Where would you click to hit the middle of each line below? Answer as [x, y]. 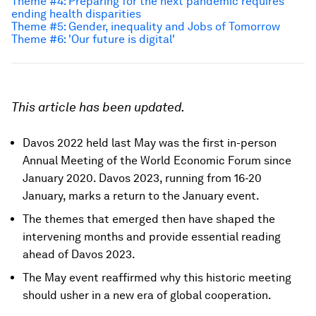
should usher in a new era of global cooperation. [147, 295]
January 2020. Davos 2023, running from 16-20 [142, 178]
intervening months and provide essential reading [152, 237]
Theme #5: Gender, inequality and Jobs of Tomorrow [146, 26]
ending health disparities [76, 14]
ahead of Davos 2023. [79, 254]
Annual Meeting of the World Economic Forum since [157, 160]
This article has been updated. [98, 107]
